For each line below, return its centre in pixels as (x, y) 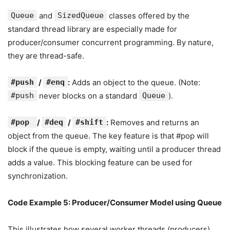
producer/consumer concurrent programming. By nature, (111, 42)
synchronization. (38, 176)
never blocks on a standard (88, 96)
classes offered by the (148, 16)
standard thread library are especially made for (92, 29)
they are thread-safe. (46, 56)
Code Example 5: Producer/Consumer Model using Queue (115, 203)
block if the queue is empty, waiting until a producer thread (114, 149)
